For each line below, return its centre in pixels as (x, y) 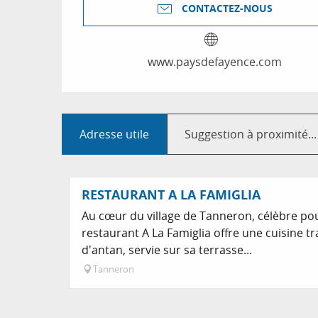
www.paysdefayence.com (214, 62)
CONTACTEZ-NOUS (227, 9)
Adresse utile (114, 135)
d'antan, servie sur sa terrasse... (167, 250)
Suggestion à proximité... (251, 135)
